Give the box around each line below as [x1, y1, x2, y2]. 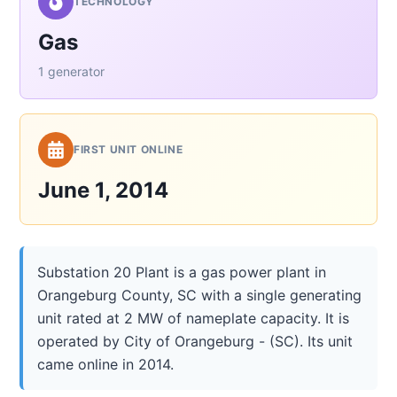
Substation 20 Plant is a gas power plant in [37, 263, 326, 281]
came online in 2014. [37, 355, 174, 373]
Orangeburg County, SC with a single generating [37, 286, 362, 304]
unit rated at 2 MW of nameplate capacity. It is [37, 309, 349, 327]
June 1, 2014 [38, 177, 168, 203]
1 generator [38, 64, 105, 79]
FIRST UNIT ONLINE [74, 143, 183, 156]
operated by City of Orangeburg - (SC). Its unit [37, 332, 353, 350]
